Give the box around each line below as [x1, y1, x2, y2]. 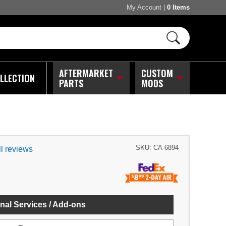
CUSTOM [141, 66, 173, 80]
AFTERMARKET [59, 66, 113, 80]
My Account [127, 4, 161, 12]
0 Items [167, 4, 190, 12]
